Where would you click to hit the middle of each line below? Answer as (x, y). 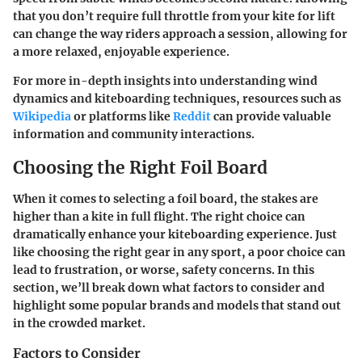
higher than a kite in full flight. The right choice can (159, 216)
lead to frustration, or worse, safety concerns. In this (164, 269)
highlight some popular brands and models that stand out (177, 305)
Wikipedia (42, 116)
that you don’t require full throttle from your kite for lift (174, 16)
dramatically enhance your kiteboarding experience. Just (175, 234)
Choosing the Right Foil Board (140, 168)
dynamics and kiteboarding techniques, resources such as (177, 99)
